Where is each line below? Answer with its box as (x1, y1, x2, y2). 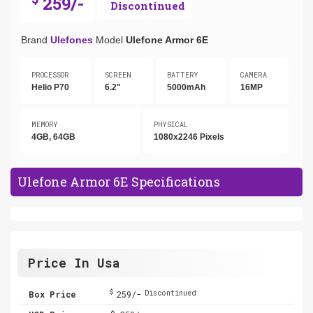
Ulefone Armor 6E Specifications (17, 173, 220, 190)
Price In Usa (28, 254, 120, 271)
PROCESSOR (31, 70, 69, 80)
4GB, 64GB (31, 131, 75, 142)
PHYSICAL (154, 119, 188, 129)
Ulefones (50, 34, 93, 45)
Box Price (29, 288, 76, 300)
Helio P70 (31, 82, 69, 92)
